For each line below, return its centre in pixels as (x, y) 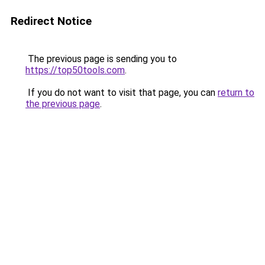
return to (236, 93)
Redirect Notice (51, 21)
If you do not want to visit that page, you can (122, 93)
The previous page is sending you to (101, 59)
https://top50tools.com (75, 70)
